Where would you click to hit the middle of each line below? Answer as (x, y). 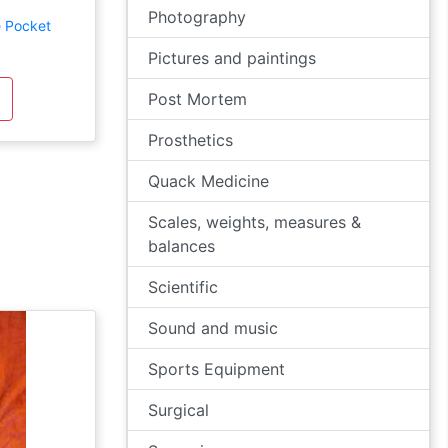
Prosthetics (190, 140)
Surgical (178, 410)
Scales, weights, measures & (254, 222)
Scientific (183, 287)
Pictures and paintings (232, 58)
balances (181, 246)
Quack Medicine (208, 181)
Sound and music (213, 328)
